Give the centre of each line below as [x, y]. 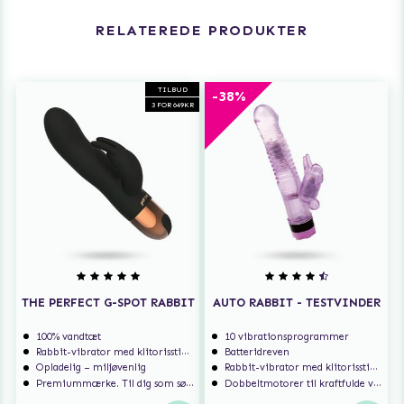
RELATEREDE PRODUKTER [202, 30]
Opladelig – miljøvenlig [92, 367]
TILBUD [172, 89]
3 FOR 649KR [172, 104]
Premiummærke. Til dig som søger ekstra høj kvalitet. [111, 384]
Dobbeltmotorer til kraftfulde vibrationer [299, 384]
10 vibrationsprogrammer [287, 337]
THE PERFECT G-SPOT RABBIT [108, 302]
